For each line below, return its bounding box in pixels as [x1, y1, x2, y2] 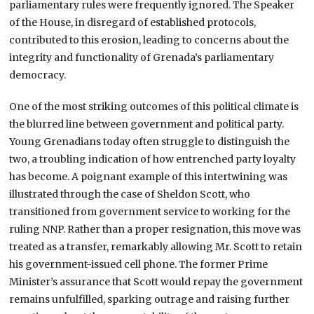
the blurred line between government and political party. [9, 117, 285, 130]
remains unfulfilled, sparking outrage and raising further [9, 292, 290, 306]
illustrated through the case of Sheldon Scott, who [9, 187, 251, 200]
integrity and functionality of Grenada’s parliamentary [9, 50, 275, 64]
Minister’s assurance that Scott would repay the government [9, 275, 303, 288]
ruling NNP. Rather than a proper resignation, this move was [9, 222, 301, 235]
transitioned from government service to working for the [9, 205, 291, 218]
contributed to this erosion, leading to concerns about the [9, 33, 289, 46]
